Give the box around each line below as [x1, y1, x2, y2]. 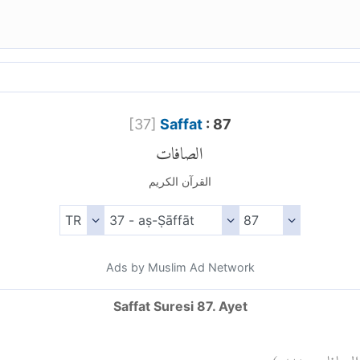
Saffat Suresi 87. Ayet [112, 298, 247, 315]
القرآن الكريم [148, 174, 211, 189]
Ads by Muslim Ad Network [105, 260, 255, 275]
